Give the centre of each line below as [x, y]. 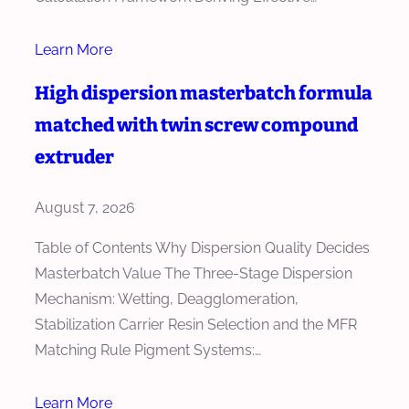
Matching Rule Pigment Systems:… [148, 350]
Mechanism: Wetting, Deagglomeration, [167, 299]
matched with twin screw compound [196, 125]
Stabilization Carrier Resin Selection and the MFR [196, 324]
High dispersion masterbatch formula [204, 93]
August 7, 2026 [85, 207]
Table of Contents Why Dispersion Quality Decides [202, 247]
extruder [74, 157]
